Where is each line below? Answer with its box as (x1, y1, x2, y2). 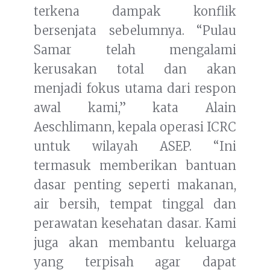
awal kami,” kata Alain (34, 100, 236, 116)
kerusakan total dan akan (34, 61, 236, 77)
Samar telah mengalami (34, 42, 236, 58)
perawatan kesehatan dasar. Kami (34, 216, 236, 231)
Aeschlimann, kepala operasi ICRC (34, 119, 236, 135)
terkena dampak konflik (34, 4, 236, 19)
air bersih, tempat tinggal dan (34, 196, 236, 212)
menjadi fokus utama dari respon (34, 81, 236, 96)
